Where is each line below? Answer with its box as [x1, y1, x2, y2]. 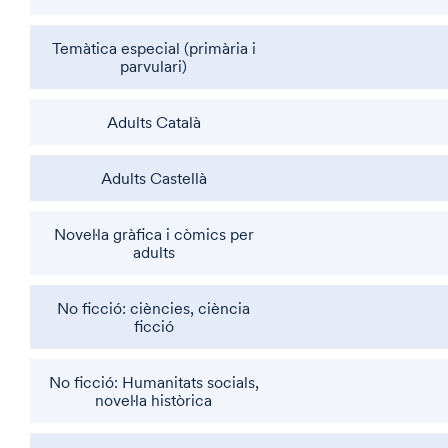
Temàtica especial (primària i [51, 38, 256, 58]
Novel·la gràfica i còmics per [53, 224, 254, 244]
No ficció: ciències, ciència [57, 298, 250, 318]
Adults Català [106, 112, 201, 132]
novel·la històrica [95, 390, 212, 410]
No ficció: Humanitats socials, [48, 372, 259, 392]
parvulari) [120, 56, 187, 76]
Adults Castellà [100, 168, 207, 188]
